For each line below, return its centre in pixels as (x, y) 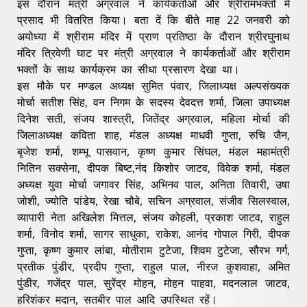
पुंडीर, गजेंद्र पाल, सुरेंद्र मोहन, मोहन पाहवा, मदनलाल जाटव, (153, 283)
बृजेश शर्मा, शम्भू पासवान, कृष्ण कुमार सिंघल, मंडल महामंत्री (153, 151)
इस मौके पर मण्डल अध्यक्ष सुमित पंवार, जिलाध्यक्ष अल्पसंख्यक (153, 85)
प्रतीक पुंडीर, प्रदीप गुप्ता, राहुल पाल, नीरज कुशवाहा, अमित (153, 266)
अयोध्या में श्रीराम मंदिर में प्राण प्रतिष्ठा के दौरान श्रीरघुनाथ (153, 36)
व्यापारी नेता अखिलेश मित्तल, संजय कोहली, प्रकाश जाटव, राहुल (153, 217)
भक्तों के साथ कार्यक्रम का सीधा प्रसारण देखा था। (128, 69)
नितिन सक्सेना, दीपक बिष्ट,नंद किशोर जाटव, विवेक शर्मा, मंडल (153, 168)
